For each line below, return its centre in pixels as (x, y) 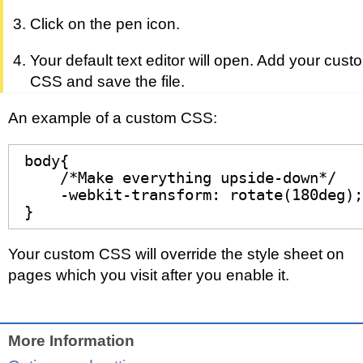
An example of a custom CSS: (113, 118)
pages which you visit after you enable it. (149, 275)
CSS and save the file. (107, 81)
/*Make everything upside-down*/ (180, 178)
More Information (71, 340)
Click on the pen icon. (105, 24)
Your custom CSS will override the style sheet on (176, 254)
